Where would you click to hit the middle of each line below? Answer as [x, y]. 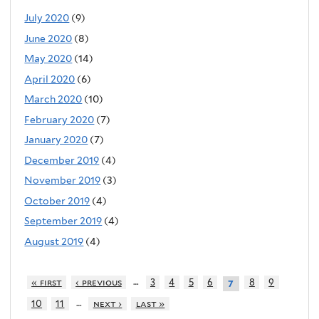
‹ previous [99, 283]
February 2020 [59, 119]
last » [150, 303]
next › [108, 303]
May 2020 [48, 59]
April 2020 [50, 79]
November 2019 [63, 181]
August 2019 [54, 241]
